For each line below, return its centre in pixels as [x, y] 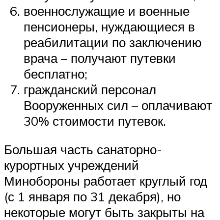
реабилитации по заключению [113, 42]
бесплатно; [55, 74]
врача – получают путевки [100, 58]
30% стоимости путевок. [95, 121]
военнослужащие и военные [107, 11]
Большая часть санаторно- [83, 150]
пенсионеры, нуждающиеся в [109, 27]
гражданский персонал [90, 90]
